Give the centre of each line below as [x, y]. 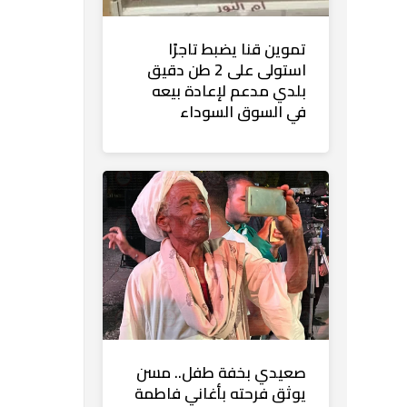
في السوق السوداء [243, 111]
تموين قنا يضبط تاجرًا [237, 49]
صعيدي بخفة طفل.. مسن [221, 373]
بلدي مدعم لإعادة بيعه [229, 90]
